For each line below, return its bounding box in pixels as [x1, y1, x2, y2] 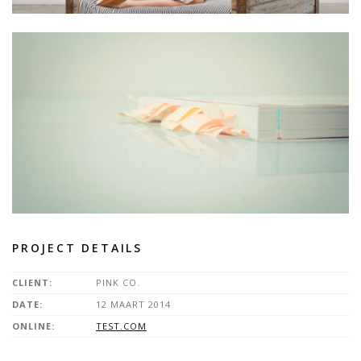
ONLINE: [12, 320, 55, 333]
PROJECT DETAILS [12, 240, 143, 256]
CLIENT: [12, 276, 52, 289]
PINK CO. [93, 276, 140, 289]
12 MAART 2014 [93, 298, 171, 311]
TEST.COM [96, 320, 147, 333]
